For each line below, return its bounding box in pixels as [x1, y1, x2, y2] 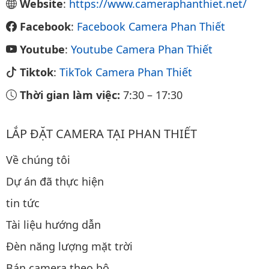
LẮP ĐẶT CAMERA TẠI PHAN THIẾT [6, 125, 197, 142]
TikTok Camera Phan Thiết [59, 64, 192, 79]
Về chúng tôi [6, 152, 70, 167]
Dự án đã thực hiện [6, 174, 104, 189]
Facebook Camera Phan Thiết [77, 19, 225, 34]
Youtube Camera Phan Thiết [71, 41, 213, 56]
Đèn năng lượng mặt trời [6, 238, 133, 253]
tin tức [6, 195, 40, 210]
